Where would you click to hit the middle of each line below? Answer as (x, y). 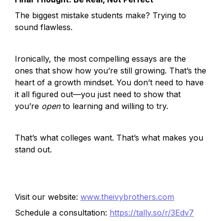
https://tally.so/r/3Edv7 (152, 213)
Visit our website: (46, 197)
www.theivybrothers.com (127, 197)
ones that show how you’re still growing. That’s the (110, 71)
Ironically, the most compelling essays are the (100, 59)
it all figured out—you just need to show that (98, 94)
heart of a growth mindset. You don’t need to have (109, 82)
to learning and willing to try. (114, 106)
